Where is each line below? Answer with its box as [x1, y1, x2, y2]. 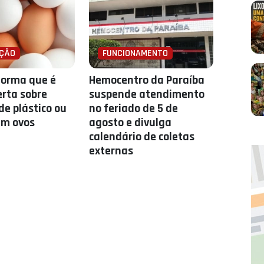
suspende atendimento [89, 87, 205, 102]
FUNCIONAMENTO [103, 47, 169, 60]
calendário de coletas [89, 129, 195, 144]
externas [89, 143, 134, 159]
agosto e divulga [89, 115, 172, 130]
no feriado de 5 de [89, 101, 179, 116]
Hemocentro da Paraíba [89, 72, 205, 88]
